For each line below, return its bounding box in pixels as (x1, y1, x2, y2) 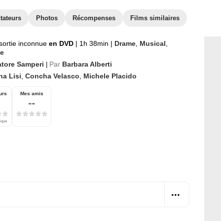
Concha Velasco (25, 72, 79, 80)
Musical (140, 39, 166, 47)
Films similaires (130, 14, 180, 22)
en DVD (49, 39, 75, 47)
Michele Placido (83, 72, 137, 80)
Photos (36, 14, 58, 22)
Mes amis (20, 91, 43, 96)
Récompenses (73, 14, 115, 22)
